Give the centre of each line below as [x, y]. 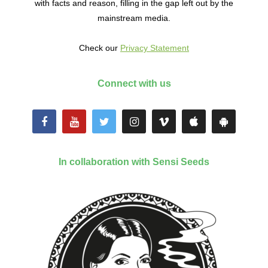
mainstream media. [134, 18]
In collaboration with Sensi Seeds [134, 162]
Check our [100, 48]
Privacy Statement [155, 48]
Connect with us [134, 84]
